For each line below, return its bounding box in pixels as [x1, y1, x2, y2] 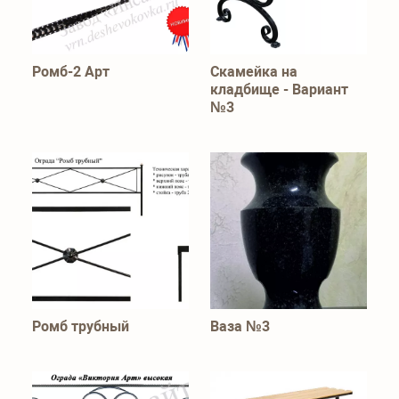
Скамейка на [210, 63, 297, 80]
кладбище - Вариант [210, 81, 348, 98]
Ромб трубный [32, 318, 129, 335]
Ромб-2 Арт [32, 63, 110, 80]
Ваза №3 [210, 318, 270, 335]
